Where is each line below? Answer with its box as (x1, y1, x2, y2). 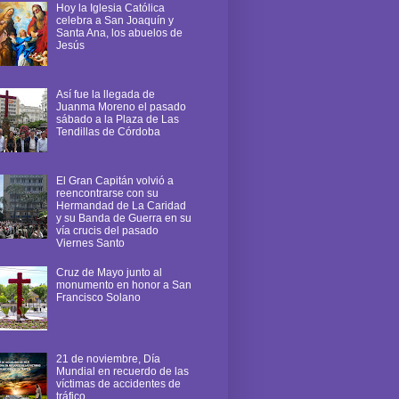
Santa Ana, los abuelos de (55, 27, 183, 40)
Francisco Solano (55, 290, 141, 304)
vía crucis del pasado (55, 224, 159, 237)
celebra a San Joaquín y (55, 14, 174, 28)
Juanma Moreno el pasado (55, 100, 186, 113)
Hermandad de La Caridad (55, 199, 186, 212)
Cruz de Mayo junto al (55, 265, 162, 279)
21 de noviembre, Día (55, 352, 160, 365)
